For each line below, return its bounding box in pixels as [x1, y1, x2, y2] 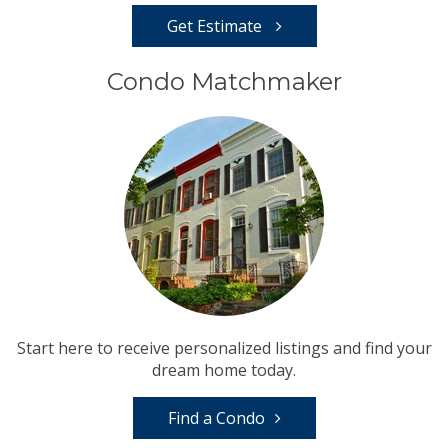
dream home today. [152, 358, 296, 381]
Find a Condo [167, 406, 265, 429]
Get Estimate [166, 15, 266, 37]
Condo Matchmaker [106, 66, 342, 96]
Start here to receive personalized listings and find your [16, 336, 432, 359]
